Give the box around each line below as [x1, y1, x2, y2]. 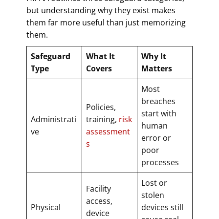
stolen [141, 189, 164, 200]
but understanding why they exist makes [26, 4, 175, 16]
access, [86, 195, 112, 206]
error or [141, 132, 171, 143]
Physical [31, 201, 61, 213]
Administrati [31, 113, 76, 125]
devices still [141, 201, 183, 213]
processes [141, 156, 179, 168]
